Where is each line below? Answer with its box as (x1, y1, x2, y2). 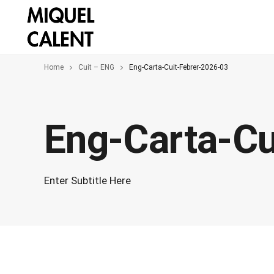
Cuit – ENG (78, 63, 114, 72)
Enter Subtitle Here (43, 174, 131, 187)
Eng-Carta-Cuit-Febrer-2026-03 (128, 63, 228, 72)
